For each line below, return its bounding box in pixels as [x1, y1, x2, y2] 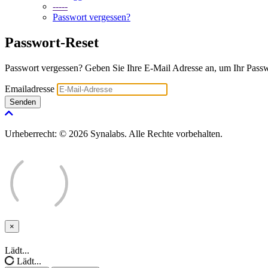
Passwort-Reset [5, 34, 99, 50]
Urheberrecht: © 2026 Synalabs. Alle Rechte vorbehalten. [5, 128, 223, 139]
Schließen [11, 230, 46, 239]
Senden [10, 97, 36, 106]
